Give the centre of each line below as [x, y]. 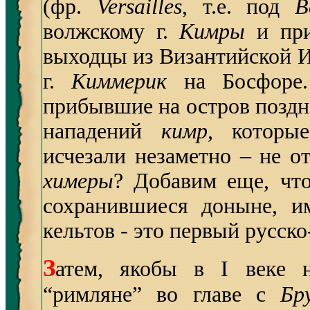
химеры [78, 181]
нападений [102, 131]
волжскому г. [111, 31]
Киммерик [119, 81]
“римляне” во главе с [162, 294]
